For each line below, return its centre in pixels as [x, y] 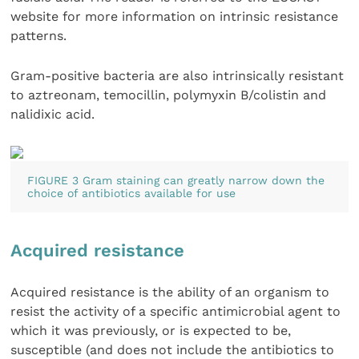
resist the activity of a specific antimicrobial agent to [176, 311]
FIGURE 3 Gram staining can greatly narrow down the [175, 180]
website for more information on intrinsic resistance [175, 16]
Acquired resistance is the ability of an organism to [170, 292]
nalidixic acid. [53, 115]
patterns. [39, 35]
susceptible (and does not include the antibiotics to [173, 349]
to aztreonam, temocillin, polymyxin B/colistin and [169, 95]
